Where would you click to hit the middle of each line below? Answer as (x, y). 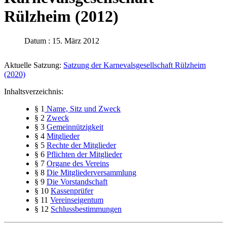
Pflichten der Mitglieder (84, 155)
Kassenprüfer (72, 191)
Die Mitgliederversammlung (91, 173)
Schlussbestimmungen (86, 209)
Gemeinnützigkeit (75, 127)
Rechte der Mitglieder (81, 145)
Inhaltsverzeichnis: (34, 92)
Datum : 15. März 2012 (62, 41)
